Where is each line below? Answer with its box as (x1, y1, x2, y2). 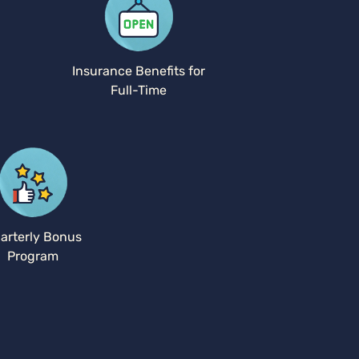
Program (6, 248, 58, 264)
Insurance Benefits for (71, 63, 205, 79)
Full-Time (110, 83, 167, 98)
